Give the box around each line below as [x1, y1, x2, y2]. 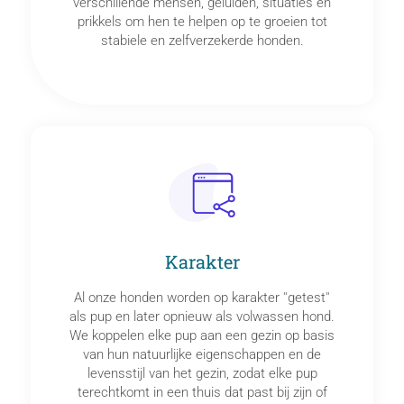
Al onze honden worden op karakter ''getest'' [74, 289, 330, 307]
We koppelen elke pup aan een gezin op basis [69, 327, 335, 344]
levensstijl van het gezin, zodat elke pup [87, 365, 317, 382]
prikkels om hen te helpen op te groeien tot [77, 13, 327, 30]
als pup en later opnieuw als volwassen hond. [69, 308, 335, 326]
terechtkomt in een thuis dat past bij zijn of [77, 384, 327, 401]
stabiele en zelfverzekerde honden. [100, 32, 304, 49]
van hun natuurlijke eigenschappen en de [83, 346, 321, 363]
